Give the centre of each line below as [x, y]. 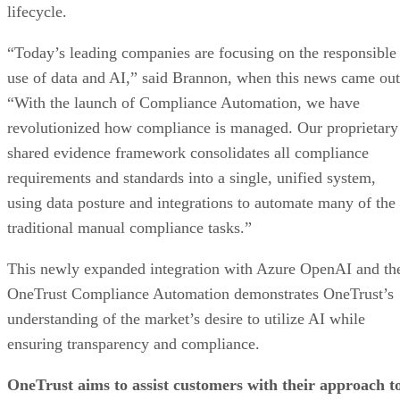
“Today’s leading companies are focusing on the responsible [202, 52]
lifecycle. [37, 11]
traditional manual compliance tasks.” [129, 227]
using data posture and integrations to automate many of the [201, 202]
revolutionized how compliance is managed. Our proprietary [203, 127]
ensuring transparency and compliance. [133, 343]
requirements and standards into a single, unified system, [192, 177]
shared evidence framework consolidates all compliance [188, 152]
